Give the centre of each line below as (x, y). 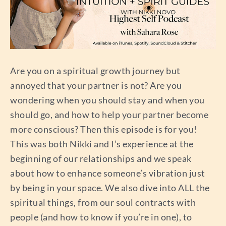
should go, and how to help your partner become (109, 115)
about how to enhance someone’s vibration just (108, 173)
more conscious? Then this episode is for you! (104, 129)
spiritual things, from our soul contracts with (103, 203)
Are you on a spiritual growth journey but (95, 71)
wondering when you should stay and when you (107, 100)
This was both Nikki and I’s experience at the (102, 144)
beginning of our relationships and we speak (101, 159)
